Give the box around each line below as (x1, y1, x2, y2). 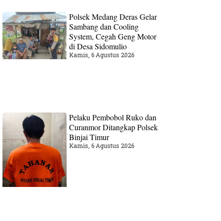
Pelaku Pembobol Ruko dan (69, 112, 157, 123)
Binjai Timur (69, 132, 110, 143)
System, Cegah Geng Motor (69, 31, 157, 41)
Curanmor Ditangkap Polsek (69, 122, 158, 133)
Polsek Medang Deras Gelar (69, 11, 157, 22)
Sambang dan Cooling (69, 21, 139, 32)
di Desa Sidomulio (69, 40, 127, 51)
